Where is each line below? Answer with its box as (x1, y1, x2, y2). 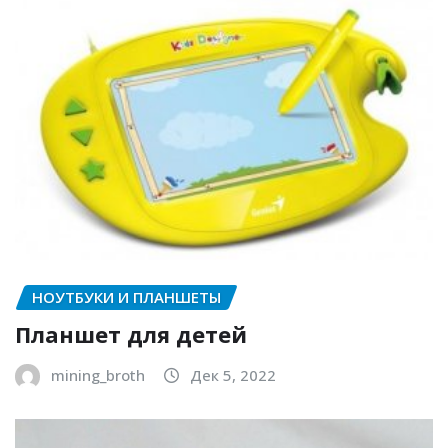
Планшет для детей (15, 318, 247, 349)
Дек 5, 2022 (190, 364, 276, 385)
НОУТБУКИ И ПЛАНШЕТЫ (32, 287, 221, 308)
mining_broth (51, 364, 145, 385)
